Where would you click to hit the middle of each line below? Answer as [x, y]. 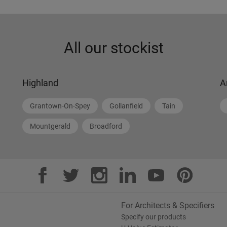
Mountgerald [50, 126]
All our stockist [113, 48]
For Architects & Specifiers [168, 205]
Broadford [106, 126]
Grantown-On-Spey [60, 106]
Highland [40, 83]
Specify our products [154, 217]
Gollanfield [126, 106]
